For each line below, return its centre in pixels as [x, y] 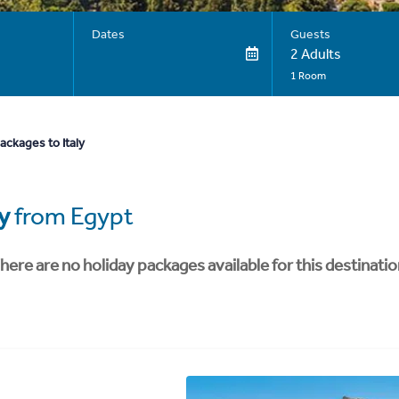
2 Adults [315, 54]
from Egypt [72, 216]
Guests [310, 34]
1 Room [308, 76]
